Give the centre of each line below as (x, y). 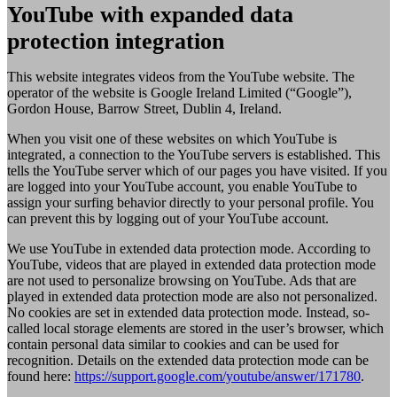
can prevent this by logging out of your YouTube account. (168, 219)
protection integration (116, 42)
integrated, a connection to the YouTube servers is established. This (194, 155)
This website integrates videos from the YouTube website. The (181, 77)
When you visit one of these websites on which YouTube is (172, 139)
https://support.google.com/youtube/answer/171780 (218, 377)
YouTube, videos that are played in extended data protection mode (191, 265)
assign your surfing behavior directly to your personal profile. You (191, 203)
